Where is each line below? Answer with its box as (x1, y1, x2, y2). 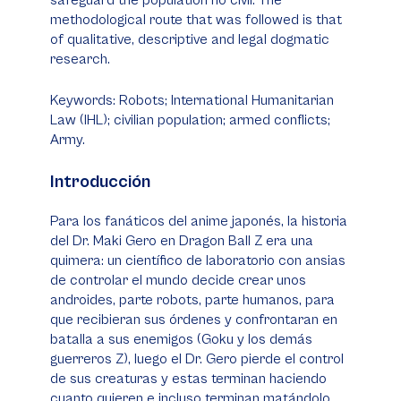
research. (50, 51, 110, 67)
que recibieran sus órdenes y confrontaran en (50, 311, 337, 328)
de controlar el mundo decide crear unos (50, 272, 306, 288)
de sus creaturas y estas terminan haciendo (50, 371, 327, 387)
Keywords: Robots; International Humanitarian (50, 92, 334, 108)
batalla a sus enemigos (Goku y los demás (50, 331, 312, 347)
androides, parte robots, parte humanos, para (50, 292, 335, 308)
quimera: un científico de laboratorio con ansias (50, 252, 346, 269)
